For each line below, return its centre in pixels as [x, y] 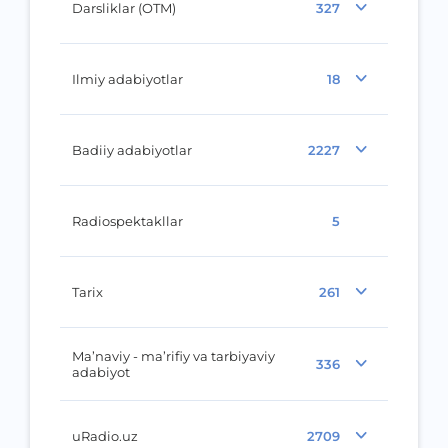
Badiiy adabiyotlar [132, 149]
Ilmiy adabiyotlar [127, 78]
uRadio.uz [105, 435]
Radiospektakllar [127, 220]
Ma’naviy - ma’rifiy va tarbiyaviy [132, 355]
